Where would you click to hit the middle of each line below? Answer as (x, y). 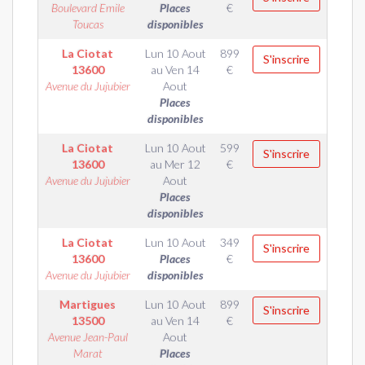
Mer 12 (182, 164)
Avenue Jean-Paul (88, 337)
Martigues (88, 304)
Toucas (88, 24)
